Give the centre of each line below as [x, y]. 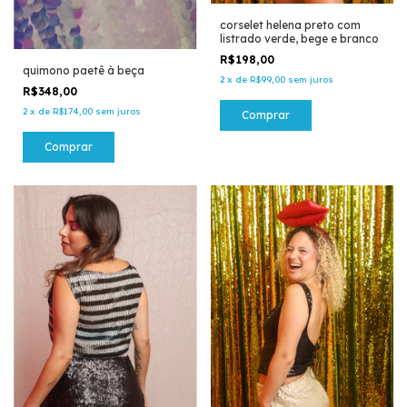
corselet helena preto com [290, 25]
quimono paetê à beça [84, 71]
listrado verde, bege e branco [299, 38]
